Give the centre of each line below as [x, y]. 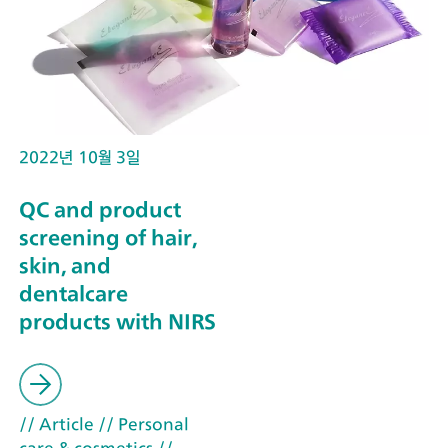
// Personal [141, 423]
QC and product [100, 209]
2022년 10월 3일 [79, 157]
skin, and [65, 265]
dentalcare [73, 293]
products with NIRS [117, 321]
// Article [56, 423]
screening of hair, [108, 237]
